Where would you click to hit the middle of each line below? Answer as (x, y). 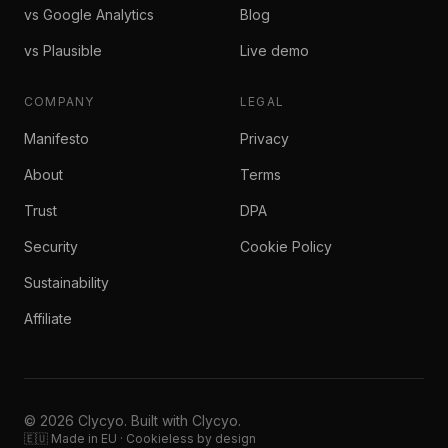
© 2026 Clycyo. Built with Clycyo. (132, 420)
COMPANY (59, 101)
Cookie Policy (286, 246)
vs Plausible (63, 50)
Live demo (274, 50)
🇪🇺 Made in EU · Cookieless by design (140, 438)
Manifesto (56, 138)
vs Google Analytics (89, 14)
